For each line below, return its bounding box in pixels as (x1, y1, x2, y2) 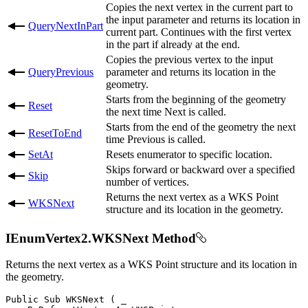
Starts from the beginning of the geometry (106, 93, 286, 105)
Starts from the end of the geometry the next (106, 120, 296, 133)
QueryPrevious (28, 65, 93, 78)
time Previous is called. (106, 133, 206, 145)
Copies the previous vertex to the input (106, 53, 273, 65)
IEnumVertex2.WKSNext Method (5, 230, 196, 245)
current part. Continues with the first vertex (106, 25, 291, 38)
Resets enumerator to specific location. (106, 148, 272, 160)
